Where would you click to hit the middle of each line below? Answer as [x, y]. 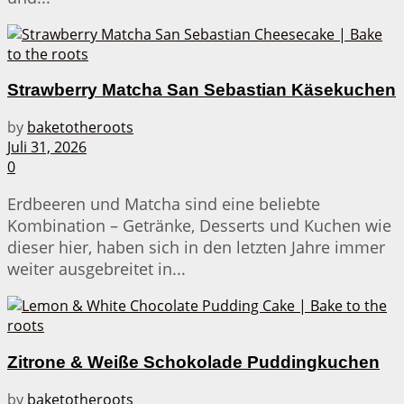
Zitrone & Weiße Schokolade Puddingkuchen [193, 362]
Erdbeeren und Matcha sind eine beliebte [164, 204]
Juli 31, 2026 [47, 147]
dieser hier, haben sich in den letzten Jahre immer [196, 248]
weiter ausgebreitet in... [96, 269]
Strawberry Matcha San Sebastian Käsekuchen [202, 90]
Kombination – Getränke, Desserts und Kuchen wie [199, 226]
